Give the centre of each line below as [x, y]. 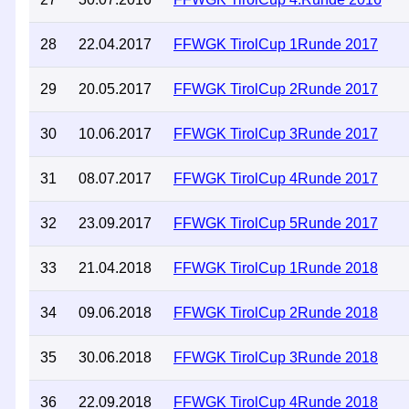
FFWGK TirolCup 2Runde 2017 [276, 89]
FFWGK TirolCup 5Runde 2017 [276, 223]
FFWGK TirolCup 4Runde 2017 [276, 178]
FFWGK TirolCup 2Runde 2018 [276, 313]
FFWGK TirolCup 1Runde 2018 [276, 268]
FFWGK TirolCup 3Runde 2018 [276, 357]
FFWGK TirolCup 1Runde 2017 [276, 44]
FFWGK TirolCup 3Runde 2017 [276, 134]
